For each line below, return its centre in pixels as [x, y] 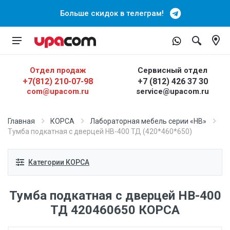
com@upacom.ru [57, 91]
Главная [21, 121]
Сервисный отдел [172, 70]
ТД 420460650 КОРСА [115, 210]
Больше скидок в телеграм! [115, 13]
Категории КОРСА [59, 162]
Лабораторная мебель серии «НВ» [148, 121]
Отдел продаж [57, 70]
